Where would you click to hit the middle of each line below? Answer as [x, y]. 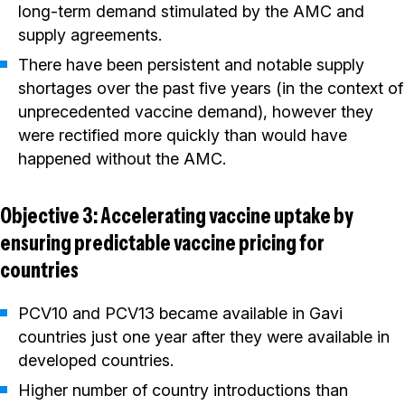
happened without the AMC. [122, 159]
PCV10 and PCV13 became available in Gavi [180, 314]
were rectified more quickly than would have [183, 136]
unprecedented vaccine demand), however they [196, 112]
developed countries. [96, 361]
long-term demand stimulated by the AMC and [191, 12]
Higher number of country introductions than [183, 391]
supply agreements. [90, 35]
